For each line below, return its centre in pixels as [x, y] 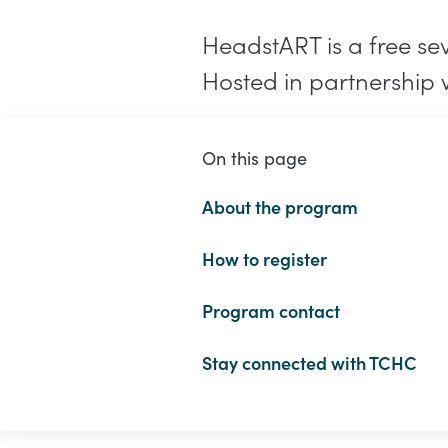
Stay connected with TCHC [309, 363]
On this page [254, 158]
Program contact [270, 311]
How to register [264, 259]
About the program [279, 207]
